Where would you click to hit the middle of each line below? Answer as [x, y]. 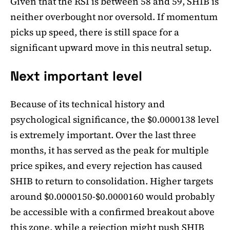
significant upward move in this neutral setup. [111, 48]
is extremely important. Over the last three [103, 135]
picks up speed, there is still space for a [95, 32]
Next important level [76, 76]
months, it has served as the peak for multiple [110, 150]
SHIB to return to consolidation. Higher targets [112, 181]
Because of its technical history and [88, 104]
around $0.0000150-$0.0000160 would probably [113, 197]
